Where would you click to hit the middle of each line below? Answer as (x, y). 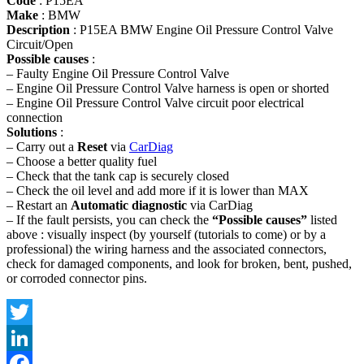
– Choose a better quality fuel (82, 161)
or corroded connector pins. (77, 278)
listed (322, 219)
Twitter (25, 337)
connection (35, 117)
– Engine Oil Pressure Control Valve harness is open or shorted (168, 88)
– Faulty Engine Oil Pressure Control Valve (118, 73)
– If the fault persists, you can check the (109, 219)
